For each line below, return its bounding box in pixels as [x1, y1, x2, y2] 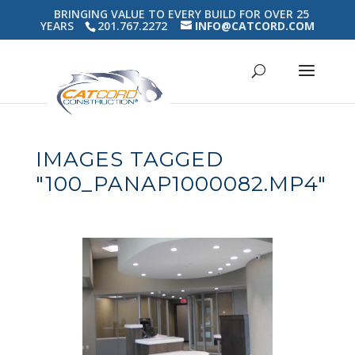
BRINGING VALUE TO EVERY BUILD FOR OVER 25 [53, 6, 309, 21]
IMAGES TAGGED [35, 147, 223, 172]
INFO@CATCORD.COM [194, 17, 315, 33]
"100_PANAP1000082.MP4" [35, 171, 326, 197]
